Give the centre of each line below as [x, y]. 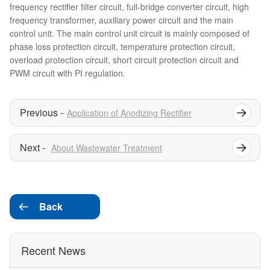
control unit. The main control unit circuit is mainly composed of [130, 33]
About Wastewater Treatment [107, 148]
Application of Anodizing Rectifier [129, 113]
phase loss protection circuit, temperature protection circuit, [122, 47]
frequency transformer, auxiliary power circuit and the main [121, 20]
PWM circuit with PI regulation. [67, 73]
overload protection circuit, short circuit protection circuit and [124, 60]
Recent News [53, 250]
